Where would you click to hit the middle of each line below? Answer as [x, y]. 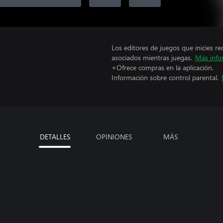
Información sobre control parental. [165, 77]
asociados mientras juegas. [152, 57]
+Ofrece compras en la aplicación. [163, 67]
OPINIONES [114, 136]
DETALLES [55, 136]
